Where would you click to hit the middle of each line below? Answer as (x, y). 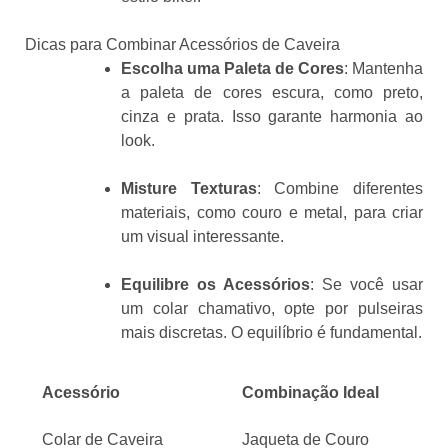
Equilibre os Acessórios (215, 285)
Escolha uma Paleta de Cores (232, 69)
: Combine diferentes (340, 189)
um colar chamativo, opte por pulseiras (272, 309)
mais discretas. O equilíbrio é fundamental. (271, 333)
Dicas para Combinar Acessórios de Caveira (182, 45)
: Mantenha (383, 69)
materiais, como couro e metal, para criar (272, 213)
